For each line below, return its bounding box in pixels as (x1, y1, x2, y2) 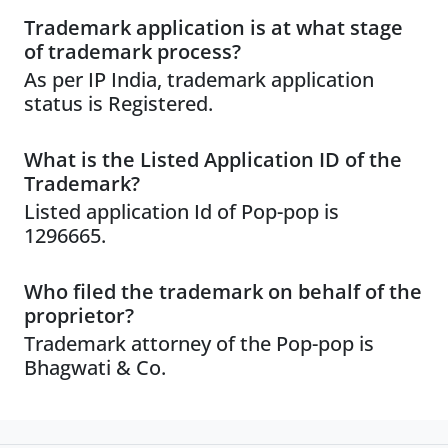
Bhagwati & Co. (24, 354, 166, 381)
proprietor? (24, 302, 134, 329)
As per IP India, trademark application (24, 66, 374, 93)
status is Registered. (24, 90, 213, 117)
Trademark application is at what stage (24, 14, 403, 41)
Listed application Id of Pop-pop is (24, 198, 339, 225)
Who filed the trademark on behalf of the (24, 278, 422, 305)
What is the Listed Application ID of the (24, 146, 402, 173)
